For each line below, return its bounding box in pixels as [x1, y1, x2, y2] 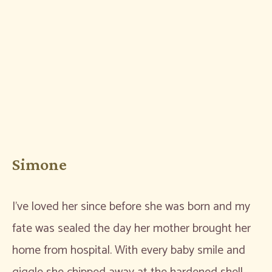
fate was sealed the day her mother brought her [12, 218, 251, 239]
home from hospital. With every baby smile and [12, 240, 245, 260]
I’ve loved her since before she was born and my [12, 196, 250, 217]
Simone [12, 154, 67, 174]
